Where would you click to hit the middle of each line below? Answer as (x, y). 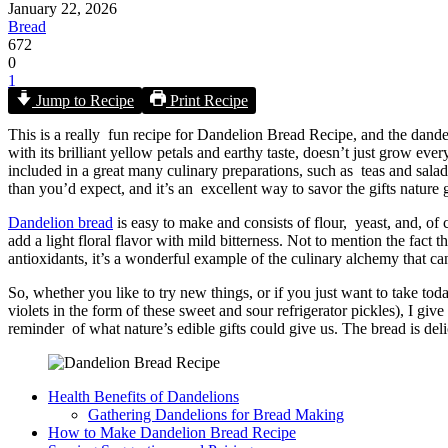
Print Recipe (207, 100)
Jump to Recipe (83, 100)
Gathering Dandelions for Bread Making (216, 414)
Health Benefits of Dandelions (143, 396)
